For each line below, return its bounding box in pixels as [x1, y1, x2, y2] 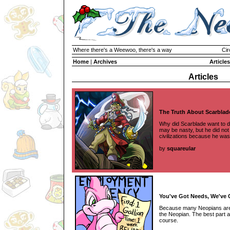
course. [159, 217, 178, 223]
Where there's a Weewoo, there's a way [73, 47, 172, 53]
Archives [93, 59, 117, 65]
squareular [167, 145, 196, 151]
